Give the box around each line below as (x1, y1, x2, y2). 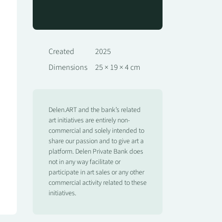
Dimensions (48, 62, 87, 73)
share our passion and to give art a (48, 136, 144, 146)
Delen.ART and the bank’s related (48, 105, 141, 115)
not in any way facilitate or (48, 157, 120, 167)
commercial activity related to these (48, 178, 147, 188)
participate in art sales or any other (48, 167, 144, 177)
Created (48, 46, 74, 57)
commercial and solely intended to (48, 126, 144, 136)
